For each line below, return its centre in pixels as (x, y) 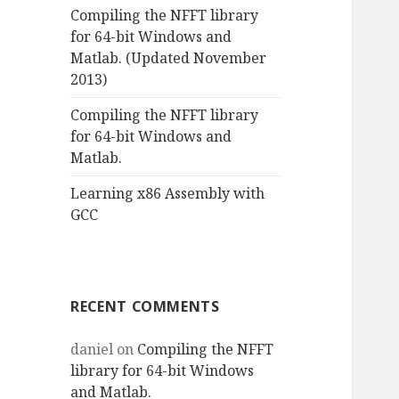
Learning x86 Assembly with (168, 194)
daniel (92, 350)
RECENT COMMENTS (145, 307)
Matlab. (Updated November (169, 58)
